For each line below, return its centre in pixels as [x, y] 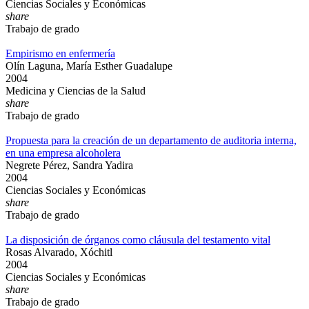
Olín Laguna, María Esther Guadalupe [89, 66]
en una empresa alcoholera [63, 153]
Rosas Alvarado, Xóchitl [59, 252]
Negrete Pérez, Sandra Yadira [69, 165]
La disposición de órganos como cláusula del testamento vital [138, 240]
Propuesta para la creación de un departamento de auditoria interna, [151, 140]
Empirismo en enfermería [60, 53]
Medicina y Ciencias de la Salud [76, 91]
